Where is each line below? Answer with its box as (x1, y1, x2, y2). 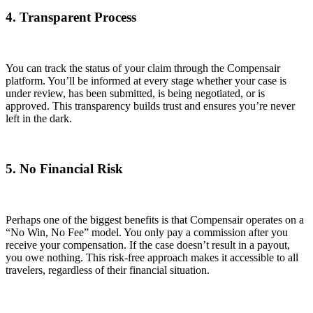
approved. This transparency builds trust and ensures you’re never (6, 99, 295, 112)
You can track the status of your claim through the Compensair (6, 61, 280, 74)
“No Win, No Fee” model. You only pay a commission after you (6, 226, 288, 238)
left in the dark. (6, 112, 72, 124)
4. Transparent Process (6, 9, 136, 24)
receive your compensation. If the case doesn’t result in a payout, (6, 238, 290, 251)
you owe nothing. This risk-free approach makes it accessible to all (6, 251, 298, 263)
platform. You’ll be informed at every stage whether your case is (6, 74, 286, 87)
